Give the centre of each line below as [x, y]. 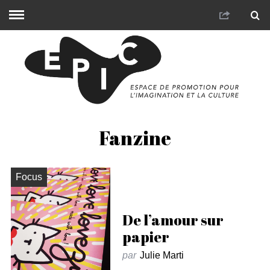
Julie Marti [162, 255]
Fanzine [135, 137]
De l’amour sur [173, 220]
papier [146, 237]
